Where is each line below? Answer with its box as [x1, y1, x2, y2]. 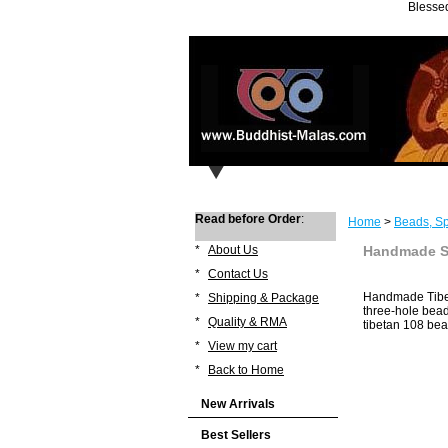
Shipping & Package [208, 291, 319, 305]
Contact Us [208, 267, 268, 281]
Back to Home [208, 363, 284, 377]
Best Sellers [201, 428, 271, 442]
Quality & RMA [208, 315, 287, 329]
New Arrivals [201, 397, 275, 411]
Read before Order [195, 212, 301, 226]
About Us [208, 243, 258, 257]
